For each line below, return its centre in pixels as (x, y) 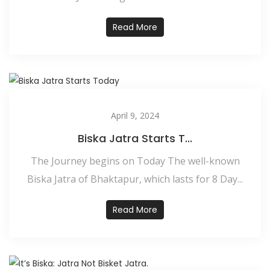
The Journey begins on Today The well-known (135, 161)
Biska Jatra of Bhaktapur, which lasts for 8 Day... (135, 179)
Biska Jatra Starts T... (135, 138)
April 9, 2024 (135, 115)
